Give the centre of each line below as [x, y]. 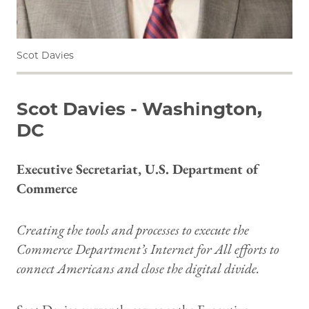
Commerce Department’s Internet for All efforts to [148, 249]
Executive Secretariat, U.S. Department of [137, 169]
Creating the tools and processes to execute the [133, 230]
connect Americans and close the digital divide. [139, 269]
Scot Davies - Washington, [139, 109]
